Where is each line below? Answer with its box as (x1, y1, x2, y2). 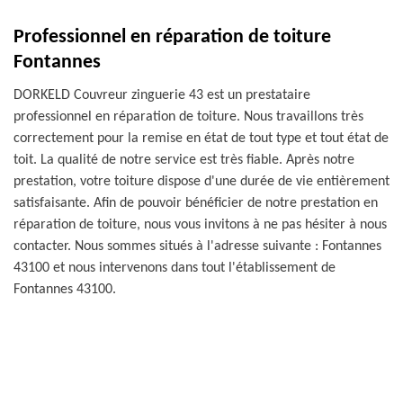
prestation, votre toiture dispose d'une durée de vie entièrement (13, 175, 390, 189)
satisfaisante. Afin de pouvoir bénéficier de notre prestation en (13, 196, 378, 210)
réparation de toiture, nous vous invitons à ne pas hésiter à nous (13, 218, 387, 232)
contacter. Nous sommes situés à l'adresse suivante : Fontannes (13, 239, 381, 254)
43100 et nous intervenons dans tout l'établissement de (13, 261, 336, 275)
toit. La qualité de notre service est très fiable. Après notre (13, 153, 354, 167)
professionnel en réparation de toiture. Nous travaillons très (13, 110, 363, 124)
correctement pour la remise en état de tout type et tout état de (13, 131, 389, 146)
